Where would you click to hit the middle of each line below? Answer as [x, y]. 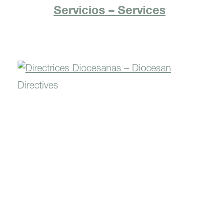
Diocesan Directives [109, 124]
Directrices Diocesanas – [109, 111]
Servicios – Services [109, 11]
